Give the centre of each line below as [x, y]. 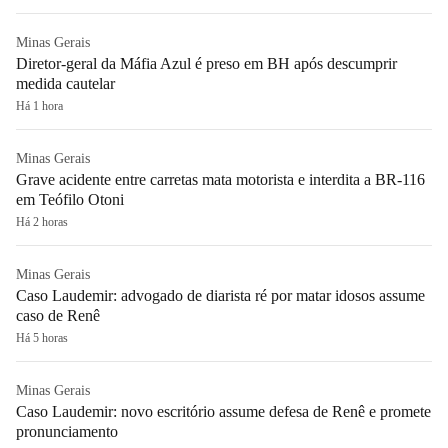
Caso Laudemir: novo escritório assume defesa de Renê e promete [223, 411]
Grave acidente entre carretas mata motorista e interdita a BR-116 [220, 179]
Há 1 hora [39, 105]
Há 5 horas [42, 337]
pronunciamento [67, 431]
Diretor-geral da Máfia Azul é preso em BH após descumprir [206, 63]
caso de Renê [58, 315]
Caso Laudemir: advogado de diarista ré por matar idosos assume [220, 295]
